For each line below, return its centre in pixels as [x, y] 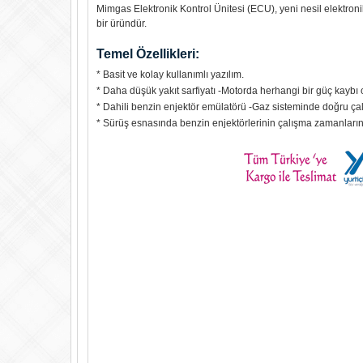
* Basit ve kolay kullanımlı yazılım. [170, 75]
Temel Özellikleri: [148, 54]
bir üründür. [122, 23]
